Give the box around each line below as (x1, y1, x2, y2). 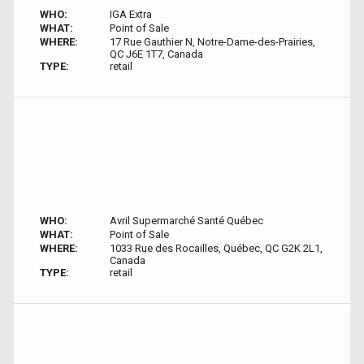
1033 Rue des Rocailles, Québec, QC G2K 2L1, (109, 242, 323, 254)
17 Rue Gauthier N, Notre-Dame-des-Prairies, (109, 36, 315, 48)
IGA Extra (109, 8, 152, 20)
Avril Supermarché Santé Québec (109, 214, 263, 227)
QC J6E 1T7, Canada (109, 48, 203, 60)
